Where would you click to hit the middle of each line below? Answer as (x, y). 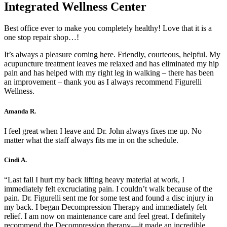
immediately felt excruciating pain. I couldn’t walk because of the (108, 189)
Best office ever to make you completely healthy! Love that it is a (108, 28)
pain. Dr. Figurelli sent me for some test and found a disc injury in (109, 198)
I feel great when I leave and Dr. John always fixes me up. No (103, 131)
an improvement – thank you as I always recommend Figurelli (103, 82)
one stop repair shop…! (42, 37)
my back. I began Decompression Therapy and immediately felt (105, 207)
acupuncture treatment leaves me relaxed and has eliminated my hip (111, 64)
